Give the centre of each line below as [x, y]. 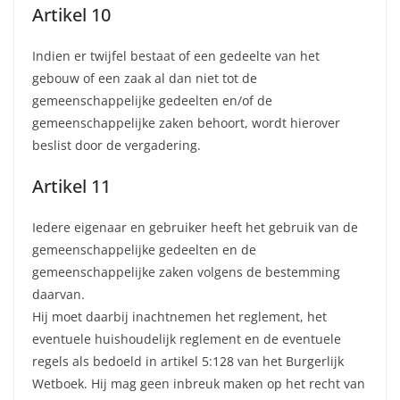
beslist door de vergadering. [117, 146]
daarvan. [58, 295]
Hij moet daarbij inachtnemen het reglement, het [179, 317]
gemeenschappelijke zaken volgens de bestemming [186, 272]
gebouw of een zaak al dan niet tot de [145, 79]
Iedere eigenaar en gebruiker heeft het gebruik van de [195, 228]
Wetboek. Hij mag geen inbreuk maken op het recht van [199, 384]
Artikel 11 [71, 187]
